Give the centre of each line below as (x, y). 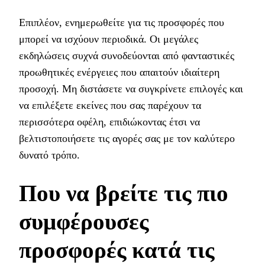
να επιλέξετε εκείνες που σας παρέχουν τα (110, 105)
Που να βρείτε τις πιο (124, 193)
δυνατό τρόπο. (49, 155)
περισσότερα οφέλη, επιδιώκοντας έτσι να (109, 122)
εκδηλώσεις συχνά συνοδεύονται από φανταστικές (127, 55)
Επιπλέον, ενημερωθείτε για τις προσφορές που (122, 22)
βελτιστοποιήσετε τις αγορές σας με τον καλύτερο (127, 138)
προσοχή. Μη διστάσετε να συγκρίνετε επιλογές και (131, 88)
